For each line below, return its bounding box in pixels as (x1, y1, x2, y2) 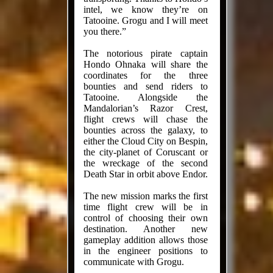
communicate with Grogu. (83, 257, 184, 267)
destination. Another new (83, 224, 208, 234)
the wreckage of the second (83, 158, 208, 168)
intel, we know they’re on (83, 4, 208, 15)
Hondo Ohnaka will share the (83, 59, 208, 69)
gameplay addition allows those (83, 235, 208, 245)
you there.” (83, 26, 126, 37)
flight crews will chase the (83, 114, 208, 124)
